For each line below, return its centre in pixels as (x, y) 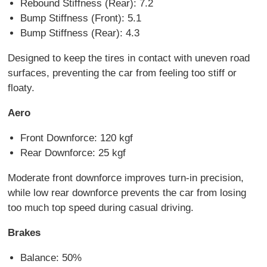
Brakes (24, 232)
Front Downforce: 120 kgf (76, 138)
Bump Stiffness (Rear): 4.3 (80, 33)
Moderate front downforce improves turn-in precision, (126, 178)
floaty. (23, 88)
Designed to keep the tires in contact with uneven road (129, 58)
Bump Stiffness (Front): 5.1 (80, 18)
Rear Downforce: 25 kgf (73, 153)
